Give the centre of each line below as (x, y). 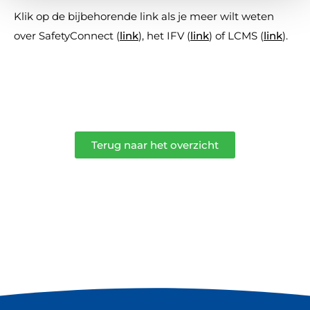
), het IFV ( (164, 35)
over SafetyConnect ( (67, 35)
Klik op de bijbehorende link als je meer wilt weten (144, 16)
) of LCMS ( (236, 35)
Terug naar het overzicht (155, 145)
